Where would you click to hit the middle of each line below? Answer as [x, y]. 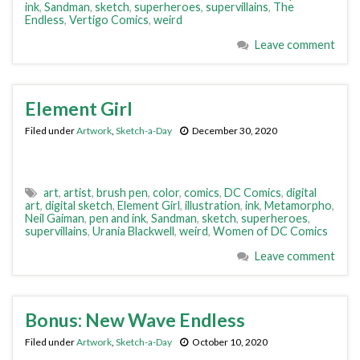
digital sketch [79, 205]
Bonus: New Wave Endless [135, 320]
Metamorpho [298, 205]
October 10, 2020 [230, 342]
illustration [213, 205]
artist [78, 192]
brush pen [122, 192]
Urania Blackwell [133, 231]
